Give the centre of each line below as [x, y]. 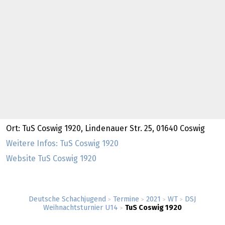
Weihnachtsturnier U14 [81, 208]
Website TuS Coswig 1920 [51, 158]
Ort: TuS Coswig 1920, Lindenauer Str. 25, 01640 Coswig [105, 128]
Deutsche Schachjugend [67, 199]
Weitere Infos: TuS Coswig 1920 [62, 143]
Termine [126, 199]
